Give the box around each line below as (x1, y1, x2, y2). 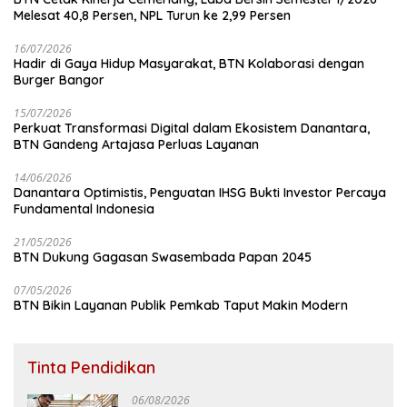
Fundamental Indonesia (14, 201, 154, 218)
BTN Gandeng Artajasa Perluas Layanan (14, 136, 259, 154)
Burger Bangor (14, 72, 104, 89)
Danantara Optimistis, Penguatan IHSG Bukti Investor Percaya (14, 184, 386, 202)
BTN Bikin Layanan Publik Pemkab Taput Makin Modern (14, 297, 348, 314)
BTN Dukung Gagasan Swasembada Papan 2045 (14, 249, 312, 266)
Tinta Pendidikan (27, 357, 155, 379)
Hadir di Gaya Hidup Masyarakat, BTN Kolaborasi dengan (14, 55, 364, 73)
